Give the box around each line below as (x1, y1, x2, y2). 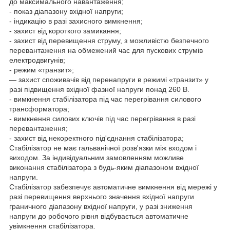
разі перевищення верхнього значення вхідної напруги (9, 193, 194, 201)
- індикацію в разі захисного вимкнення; (9, 17, 145, 26)
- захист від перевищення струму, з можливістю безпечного (9, 36, 209, 45)
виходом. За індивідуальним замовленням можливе (9, 154, 184, 162)
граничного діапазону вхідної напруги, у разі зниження (9, 202, 193, 211)
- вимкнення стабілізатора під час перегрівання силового (9, 95, 201, 104)
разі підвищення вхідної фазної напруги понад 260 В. (9, 85, 191, 94)
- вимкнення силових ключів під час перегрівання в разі (9, 114, 196, 123)
